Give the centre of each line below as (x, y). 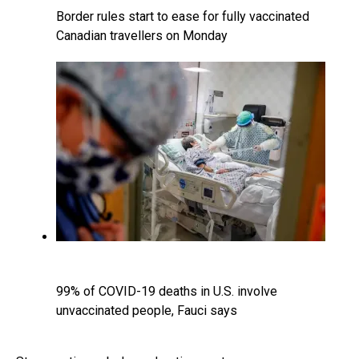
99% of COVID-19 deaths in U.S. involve (167, 291)
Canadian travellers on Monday (142, 35)
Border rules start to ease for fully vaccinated (183, 16)
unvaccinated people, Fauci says (147, 310)
